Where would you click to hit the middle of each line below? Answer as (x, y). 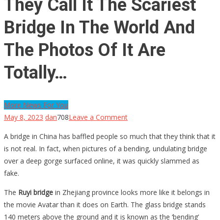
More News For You (36, 105)
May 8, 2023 (24, 117)
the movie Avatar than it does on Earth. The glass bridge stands (105, 204)
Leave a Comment (98, 117)
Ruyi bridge (36, 192)
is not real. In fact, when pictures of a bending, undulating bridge (106, 148)
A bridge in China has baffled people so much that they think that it (110, 136)
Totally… (36, 72)
